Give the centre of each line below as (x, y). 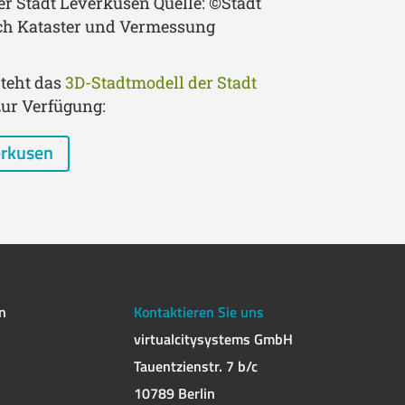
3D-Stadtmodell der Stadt (161, 82)
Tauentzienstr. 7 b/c (196, 367)
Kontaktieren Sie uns (199, 312)
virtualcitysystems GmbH (213, 339)
